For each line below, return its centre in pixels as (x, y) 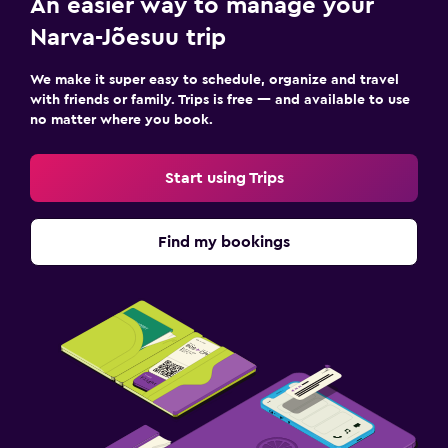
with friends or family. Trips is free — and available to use (220, 99)
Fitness (36, 168)
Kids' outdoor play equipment (119, 112)
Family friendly (64, 80)
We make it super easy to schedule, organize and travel (214, 79)
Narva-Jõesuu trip (128, 37)
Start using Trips (224, 177)
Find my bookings (224, 241)
